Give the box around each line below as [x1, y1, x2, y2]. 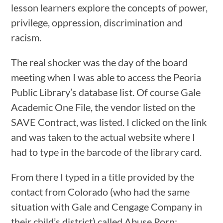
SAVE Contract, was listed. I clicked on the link [11, 115, 207, 128]
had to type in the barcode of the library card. [11, 145, 202, 158]
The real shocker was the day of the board [11, 56, 188, 68]
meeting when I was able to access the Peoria [11, 71, 202, 83]
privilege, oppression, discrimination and [11, 16, 183, 28]
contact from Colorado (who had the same [11, 185, 190, 198]
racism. [11, 31, 42, 43]
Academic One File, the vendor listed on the [11, 101, 196, 113]
